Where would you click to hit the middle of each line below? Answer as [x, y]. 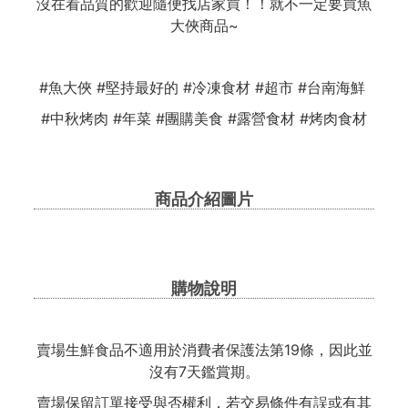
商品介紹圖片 [204, 199]
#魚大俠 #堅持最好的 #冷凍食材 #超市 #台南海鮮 [204, 87]
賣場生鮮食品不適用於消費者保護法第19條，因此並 [204, 350]
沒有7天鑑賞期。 [204, 372]
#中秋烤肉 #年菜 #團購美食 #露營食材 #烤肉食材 [204, 118]
